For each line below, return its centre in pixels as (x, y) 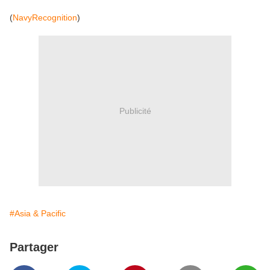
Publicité (135, 111)
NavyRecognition (45, 18)
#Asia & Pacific (38, 214)
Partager (34, 247)
